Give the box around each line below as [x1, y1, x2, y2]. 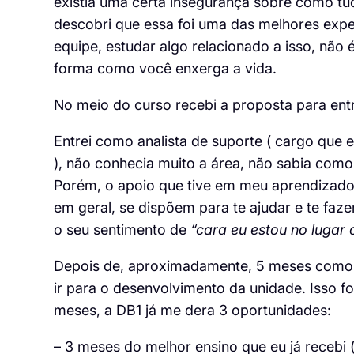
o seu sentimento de [53, 221, 190, 239]
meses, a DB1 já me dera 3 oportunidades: [53, 302, 331, 319]
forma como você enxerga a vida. [53, 60, 277, 77]
